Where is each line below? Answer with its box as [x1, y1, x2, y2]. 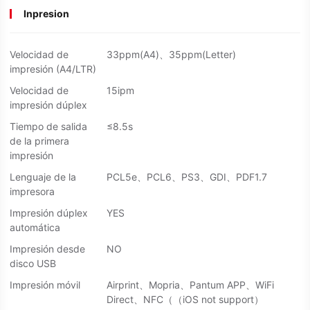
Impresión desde [10, 243, 85, 255]
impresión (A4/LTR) [10, 63, 96, 75]
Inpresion [24, 8, 69, 20]
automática [10, 221, 60, 234]
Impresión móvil [10, 279, 80, 291]
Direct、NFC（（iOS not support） [107, 293, 264, 306]
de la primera [10, 135, 69, 147]
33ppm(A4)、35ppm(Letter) [107, 48, 236, 61]
